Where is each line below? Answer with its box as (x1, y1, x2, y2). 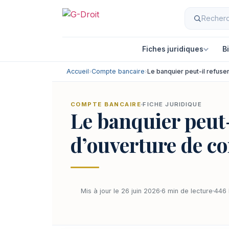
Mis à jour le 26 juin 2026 (81, 187, 160, 195)
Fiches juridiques (142, 44, 203, 53)
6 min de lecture (162, 187, 213, 195)
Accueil (66, 67, 89, 75)
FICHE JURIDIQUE (143, 101, 202, 108)
